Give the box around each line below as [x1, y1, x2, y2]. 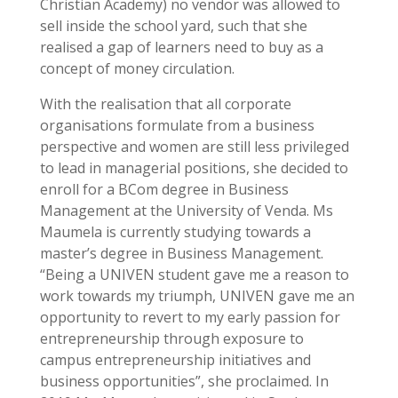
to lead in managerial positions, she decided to [39, 158, 348, 178]
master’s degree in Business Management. [39, 243, 323, 263]
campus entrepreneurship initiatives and [39, 350, 311, 370]
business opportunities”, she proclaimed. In [39, 371, 329, 391]
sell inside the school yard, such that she [39, 16, 307, 36]
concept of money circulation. [39, 59, 235, 78]
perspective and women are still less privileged [39, 137, 349, 156]
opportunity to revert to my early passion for [39, 307, 340, 327]
